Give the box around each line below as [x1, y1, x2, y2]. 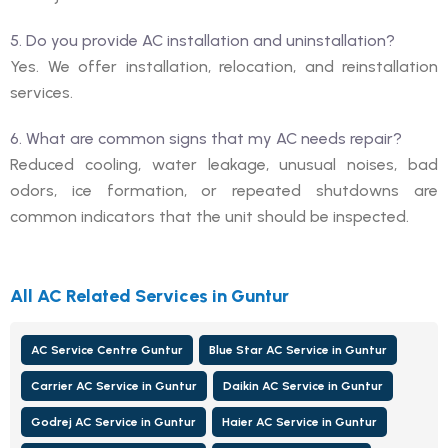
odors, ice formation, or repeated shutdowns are [10, 180, 438, 200]
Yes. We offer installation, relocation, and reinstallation [10, 56, 438, 76]
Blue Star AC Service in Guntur [209, 342, 387, 357]
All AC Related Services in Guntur [10, 284, 289, 307]
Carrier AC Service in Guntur [31, 378, 197, 393]
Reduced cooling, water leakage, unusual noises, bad [10, 154, 438, 174]
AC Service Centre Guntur [31, 342, 183, 357]
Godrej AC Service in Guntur [31, 414, 196, 429]
